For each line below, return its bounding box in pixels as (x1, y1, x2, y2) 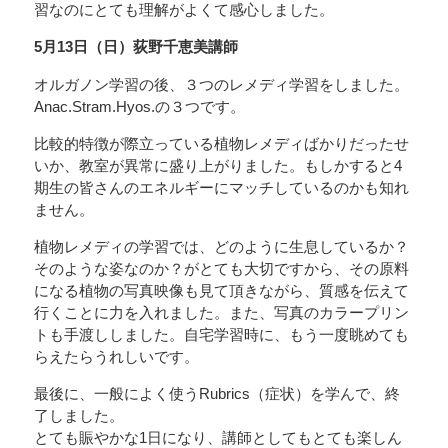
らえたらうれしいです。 (34, 348, 199, 366)
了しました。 (34, 407, 124, 425)
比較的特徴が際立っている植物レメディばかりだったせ (34, 134, 409, 152)
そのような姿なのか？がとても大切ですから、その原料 (34, 260, 409, 278)
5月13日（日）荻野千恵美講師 (34, 38, 238, 56)
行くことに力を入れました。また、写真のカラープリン (34, 304, 409, 322)
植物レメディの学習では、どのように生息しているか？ (34, 238, 409, 256)
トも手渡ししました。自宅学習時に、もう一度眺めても (34, 326, 409, 344)
